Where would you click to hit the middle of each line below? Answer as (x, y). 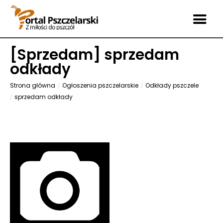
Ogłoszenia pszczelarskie (100, 85)
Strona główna (33, 85)
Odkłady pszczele (172, 85)
